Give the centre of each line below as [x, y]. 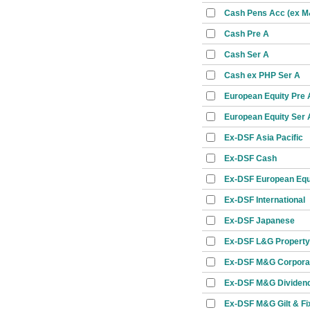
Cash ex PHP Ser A [262, 75]
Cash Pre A [247, 34]
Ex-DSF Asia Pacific [264, 138]
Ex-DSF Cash [250, 158]
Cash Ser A [247, 55]
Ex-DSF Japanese [259, 221]
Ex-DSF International [265, 200]
